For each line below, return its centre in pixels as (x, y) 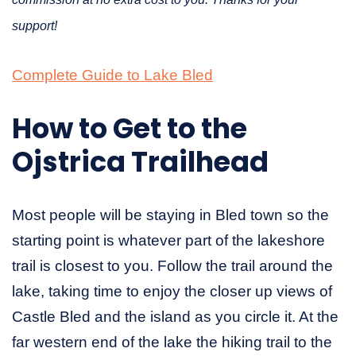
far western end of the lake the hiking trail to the (172, 342)
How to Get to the (130, 128)
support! (35, 25)
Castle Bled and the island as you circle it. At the (175, 316)
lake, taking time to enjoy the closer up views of (172, 291)
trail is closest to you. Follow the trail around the (172, 265)
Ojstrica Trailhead (140, 161)
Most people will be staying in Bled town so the (170, 215)
